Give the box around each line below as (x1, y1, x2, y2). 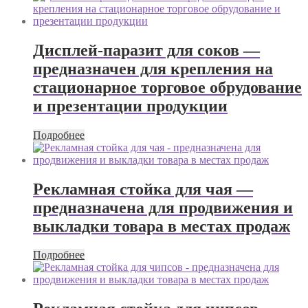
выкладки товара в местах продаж (33, 217, 290, 235)
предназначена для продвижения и (33, 198, 293, 217)
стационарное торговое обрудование (33, 78, 302, 96)
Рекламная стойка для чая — (33, 179, 253, 198)
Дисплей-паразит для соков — (33, 41, 260, 59)
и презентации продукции (33, 96, 228, 115)
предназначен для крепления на (33, 59, 273, 78)
